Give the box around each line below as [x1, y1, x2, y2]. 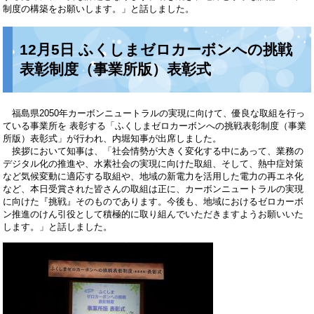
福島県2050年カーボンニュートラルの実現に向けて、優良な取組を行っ [3, 107, 306, 118]
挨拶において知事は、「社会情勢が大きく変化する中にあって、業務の [3, 145, 304, 156]
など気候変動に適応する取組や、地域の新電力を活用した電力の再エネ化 [3, 170, 304, 182]
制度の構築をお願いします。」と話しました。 [3, 4, 195, 15]
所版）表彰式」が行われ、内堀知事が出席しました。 [3, 132, 222, 144]
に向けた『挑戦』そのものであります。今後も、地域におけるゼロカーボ [3, 196, 304, 207]
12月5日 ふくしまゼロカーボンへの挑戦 [20, 41, 293, 58]
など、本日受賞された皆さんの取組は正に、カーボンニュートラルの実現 [3, 183, 304, 194]
